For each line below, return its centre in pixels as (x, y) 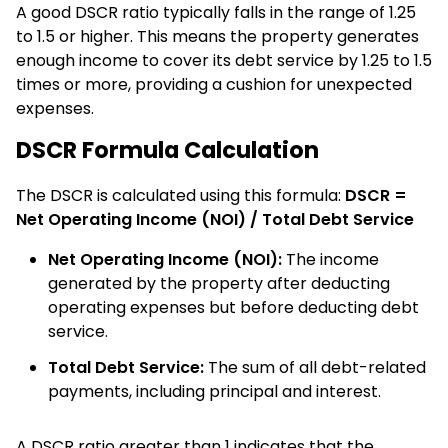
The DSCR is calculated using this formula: (180, 195)
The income (330, 259)
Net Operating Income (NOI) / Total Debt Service (215, 219)
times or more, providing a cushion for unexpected (214, 85)
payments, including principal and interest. (214, 391)
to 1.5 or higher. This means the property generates (217, 37)
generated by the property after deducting (219, 283)
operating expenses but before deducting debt (233, 307)
